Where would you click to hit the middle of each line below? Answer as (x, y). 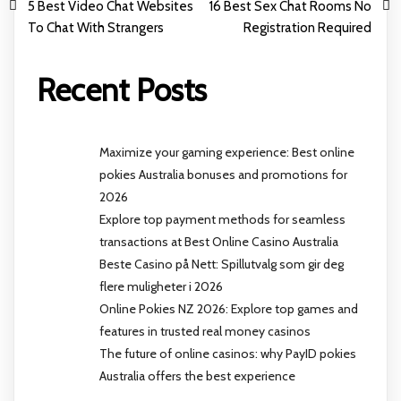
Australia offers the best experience (197, 375)
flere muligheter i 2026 (161, 286)
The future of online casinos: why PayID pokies (228, 353)
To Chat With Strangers (96, 27)
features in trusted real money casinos (205, 331)
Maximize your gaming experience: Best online (227, 152)
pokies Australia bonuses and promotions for (223, 174)
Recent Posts (122, 90)
